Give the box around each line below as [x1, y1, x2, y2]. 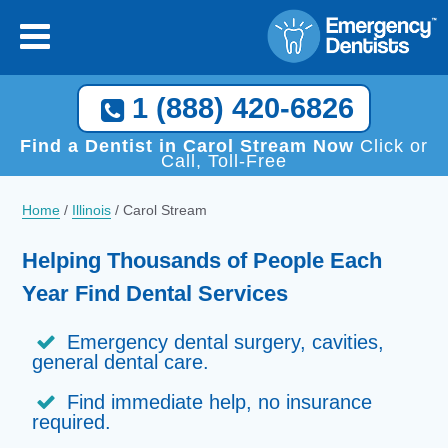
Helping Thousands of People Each [22, 248, 383, 273]
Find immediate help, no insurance [67, 391, 373, 413]
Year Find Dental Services [22, 281, 289, 306]
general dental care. [32, 351, 210, 373]
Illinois [72, 202, 112, 218]
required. [32, 411, 112, 433]
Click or [353, 136, 428, 156]
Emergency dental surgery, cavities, [67, 331, 385, 353]
